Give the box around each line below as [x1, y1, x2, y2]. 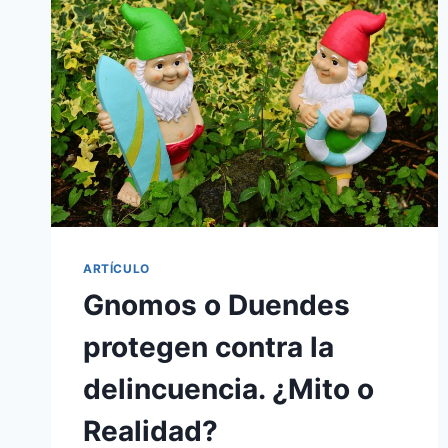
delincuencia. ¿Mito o [83, 371, 374, 406]
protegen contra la [83, 329, 334, 364]
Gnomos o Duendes [83, 287, 350, 322]
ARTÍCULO [83, 261, 150, 276]
